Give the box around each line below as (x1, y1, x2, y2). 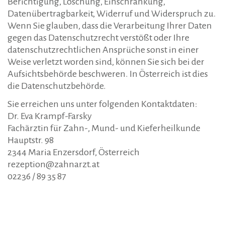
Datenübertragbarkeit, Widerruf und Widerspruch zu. (8, 9, 216, 19)
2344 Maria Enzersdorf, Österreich (8, 147, 140, 157)
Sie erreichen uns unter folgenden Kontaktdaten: (8, 99, 197, 109)
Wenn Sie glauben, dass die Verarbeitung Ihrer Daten (8, 21, 212, 31)
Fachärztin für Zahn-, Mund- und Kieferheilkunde (8, 123, 200, 133)
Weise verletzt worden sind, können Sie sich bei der (8, 57, 204, 67)
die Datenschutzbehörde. (8, 81, 106, 91)
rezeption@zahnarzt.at (8, 159, 99, 169)
